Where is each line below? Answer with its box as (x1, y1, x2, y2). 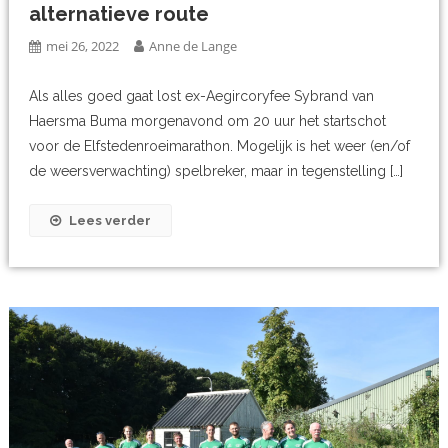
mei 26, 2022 (46, 36, 120, 55)
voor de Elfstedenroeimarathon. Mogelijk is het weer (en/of (29, 137, 411, 154)
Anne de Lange (149, 36, 238, 55)
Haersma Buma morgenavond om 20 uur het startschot (29, 112, 387, 129)
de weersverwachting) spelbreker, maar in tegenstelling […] (29, 162, 404, 179)
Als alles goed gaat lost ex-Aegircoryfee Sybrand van (29, 87, 375, 104)
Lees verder (69, 212, 152, 228)
